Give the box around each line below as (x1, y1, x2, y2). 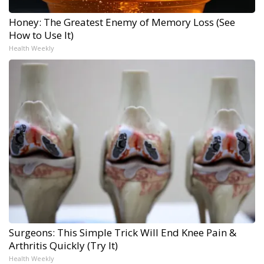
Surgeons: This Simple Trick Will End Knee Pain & (9, 225, 236, 239)
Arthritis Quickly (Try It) (9, 238, 118, 252)
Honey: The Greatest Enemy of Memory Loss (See (9, 15, 235, 29)
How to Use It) (9, 28, 74, 42)
